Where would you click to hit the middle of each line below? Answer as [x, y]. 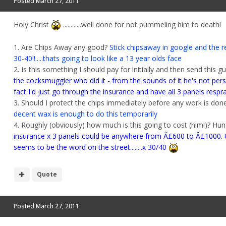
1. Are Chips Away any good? [62, 47]
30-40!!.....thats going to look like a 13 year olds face [98, 58]
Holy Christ [32, 25]
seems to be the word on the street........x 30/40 [91, 147]
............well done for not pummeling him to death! [141, 25]
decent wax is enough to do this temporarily [86, 114]
